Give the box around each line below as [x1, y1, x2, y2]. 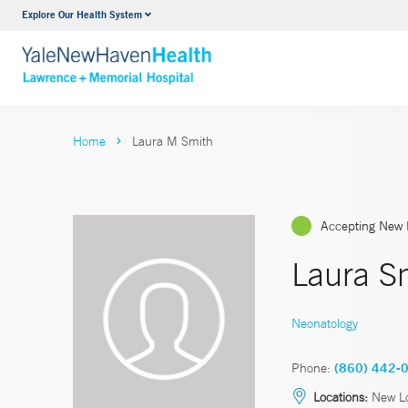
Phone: [291, 359, 331, 376]
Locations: [313, 388, 368, 405]
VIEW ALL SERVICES [135, 43, 271, 62]
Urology [135, 8, 182, 26]
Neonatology [291, 314, 358, 331]
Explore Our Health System [22, 7, 142, 21]
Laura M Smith [132, 133, 213, 149]
